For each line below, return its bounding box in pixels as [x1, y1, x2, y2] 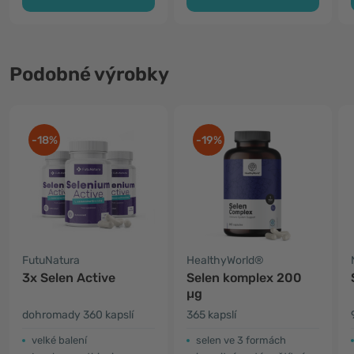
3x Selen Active [22, 270, 115, 285]
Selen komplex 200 [186, 270, 302, 285]
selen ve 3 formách [196, 334, 286, 346]
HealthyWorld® [186, 254, 264, 267]
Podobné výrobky [9, 63, 169, 85]
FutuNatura [22, 254, 80, 267]
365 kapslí [186, 308, 236, 322]
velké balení [32, 334, 87, 346]
